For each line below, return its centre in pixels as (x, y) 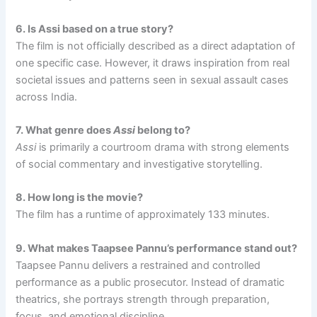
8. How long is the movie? (80, 198)
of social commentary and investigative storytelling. (139, 165)
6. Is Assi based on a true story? (95, 29)
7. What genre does (65, 131)
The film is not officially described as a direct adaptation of (156, 46)
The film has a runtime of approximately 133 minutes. (143, 215)
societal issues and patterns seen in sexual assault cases (152, 80)
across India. (47, 97)
